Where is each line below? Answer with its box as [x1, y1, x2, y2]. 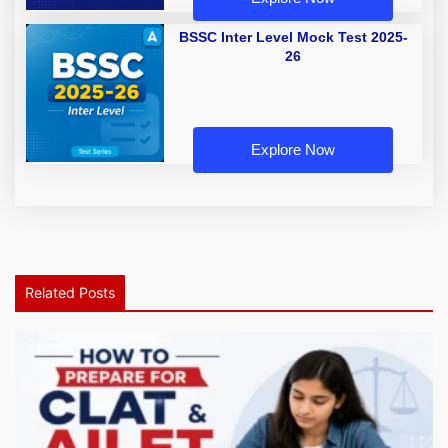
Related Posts [25, 284, 115, 302]
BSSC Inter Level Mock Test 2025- [178, 29, 408, 46]
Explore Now [251, 141, 335, 159]
